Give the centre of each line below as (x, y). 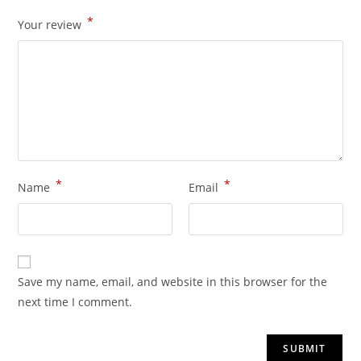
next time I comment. (75, 301)
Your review (52, 24)
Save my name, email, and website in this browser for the (173, 281)
